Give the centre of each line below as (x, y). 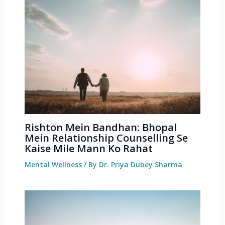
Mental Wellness (53, 164)
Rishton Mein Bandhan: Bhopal (100, 127)
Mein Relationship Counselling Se (106, 138)
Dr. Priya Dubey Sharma (140, 164)
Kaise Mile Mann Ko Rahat (88, 148)
